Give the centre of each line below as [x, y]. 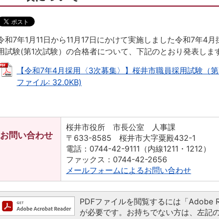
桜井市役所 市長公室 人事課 [121, 127]
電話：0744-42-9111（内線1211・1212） [138, 149]
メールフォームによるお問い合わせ [129, 170]
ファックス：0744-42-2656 [117, 159]
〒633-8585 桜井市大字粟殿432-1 [131, 138]
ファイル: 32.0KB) [49, 82]
